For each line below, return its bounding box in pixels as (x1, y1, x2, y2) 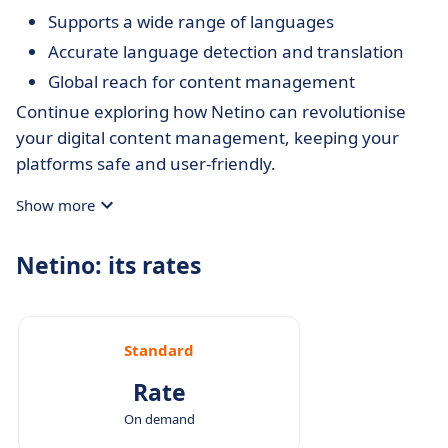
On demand (123, 410, 195, 428)
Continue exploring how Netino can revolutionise (16, 100, 406, 123)
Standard (124, 340, 194, 360)
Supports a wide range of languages (48, 10, 334, 33)
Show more (16, 195, 95, 215)
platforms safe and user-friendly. (16, 152, 276, 175)
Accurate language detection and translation (48, 40, 404, 63)
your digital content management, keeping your (16, 126, 399, 149)
